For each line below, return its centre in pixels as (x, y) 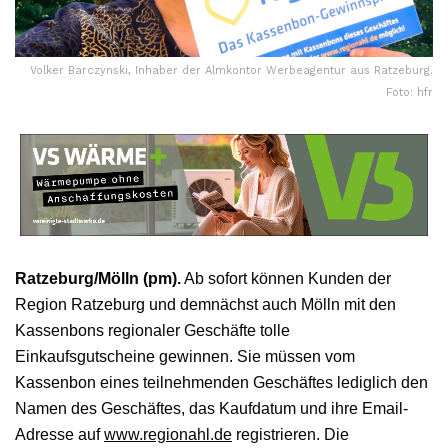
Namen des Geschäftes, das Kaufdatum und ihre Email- (211, 408)
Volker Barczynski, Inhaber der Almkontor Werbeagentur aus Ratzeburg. (231, 70)
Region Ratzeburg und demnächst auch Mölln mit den (205, 304)
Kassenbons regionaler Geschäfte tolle (152, 330)
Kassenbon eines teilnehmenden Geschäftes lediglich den (221, 382)
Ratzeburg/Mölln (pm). (98, 278)
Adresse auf (59, 434)
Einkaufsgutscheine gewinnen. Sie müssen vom (185, 356)
